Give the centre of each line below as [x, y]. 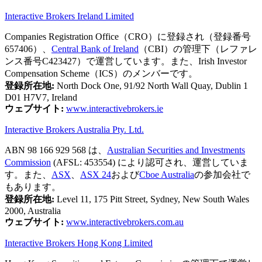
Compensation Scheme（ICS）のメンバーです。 [101, 73]
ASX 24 [96, 174]
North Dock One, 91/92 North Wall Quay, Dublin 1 [151, 85]
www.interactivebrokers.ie [115, 108]
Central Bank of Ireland [95, 49]
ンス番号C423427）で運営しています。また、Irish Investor [126, 61]
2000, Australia [33, 211]
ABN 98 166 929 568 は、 [56, 150]
